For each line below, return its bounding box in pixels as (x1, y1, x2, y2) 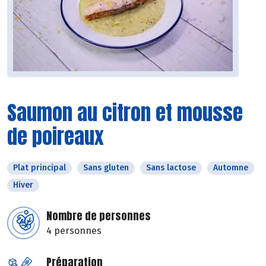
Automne (213, 163, 248, 173)
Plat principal (13, 163, 66, 173)
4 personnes (46, 225, 102, 237)
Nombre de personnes (46, 208, 151, 224)
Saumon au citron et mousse (7, 97, 243, 128)
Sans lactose (146, 163, 196, 173)
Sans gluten (83, 163, 129, 173)
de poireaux (7, 121, 104, 152)
